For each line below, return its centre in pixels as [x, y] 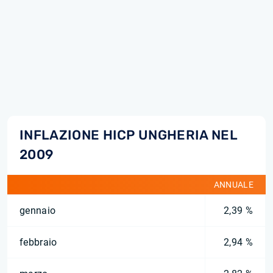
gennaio [38, 211]
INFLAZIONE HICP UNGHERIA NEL [128, 135]
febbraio [38, 242]
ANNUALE [233, 185]
